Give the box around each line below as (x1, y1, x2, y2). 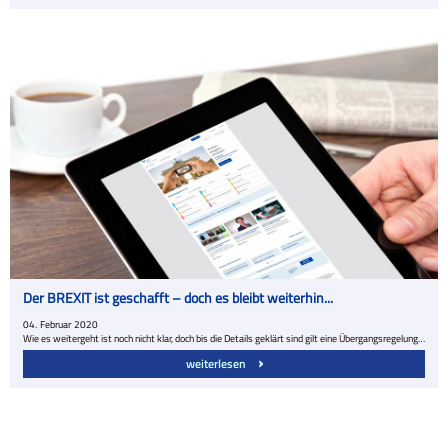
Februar (40, 316, 71, 332)
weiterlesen (185, 353, 249, 373)
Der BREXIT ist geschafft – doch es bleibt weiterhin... (23, 286, 333, 308)
